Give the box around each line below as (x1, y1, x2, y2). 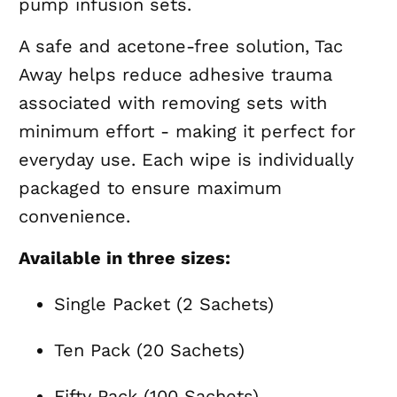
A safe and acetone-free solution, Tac (19, 35, 344, 58)
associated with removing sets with (19, 92, 328, 114)
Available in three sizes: (19, 247, 231, 269)
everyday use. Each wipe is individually (19, 149, 354, 171)
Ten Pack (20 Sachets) (54, 339, 245, 362)
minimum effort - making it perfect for (19, 121, 356, 143)
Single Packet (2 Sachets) (54, 293, 275, 315)
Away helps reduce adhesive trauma (19, 64, 333, 86)
